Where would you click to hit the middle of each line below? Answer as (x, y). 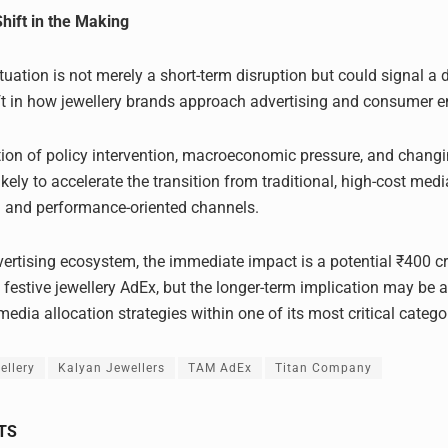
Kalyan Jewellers (111, 367)
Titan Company (323, 367)
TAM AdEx (220, 367)
